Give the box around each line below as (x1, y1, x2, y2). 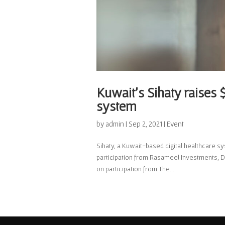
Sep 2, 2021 (129, 119, 162, 128)
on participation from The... (96, 164, 174, 173)
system (96, 97, 137, 114)
